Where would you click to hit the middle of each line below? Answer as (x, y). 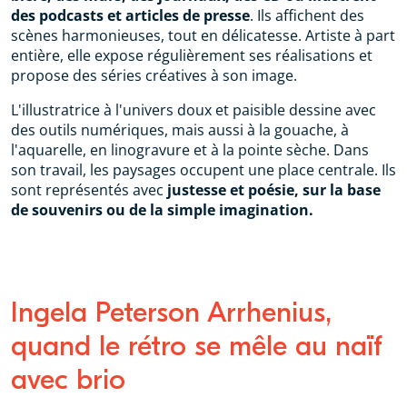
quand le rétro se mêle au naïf (197, 347)
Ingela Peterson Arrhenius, (171, 313)
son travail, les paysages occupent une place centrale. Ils (203, 170)
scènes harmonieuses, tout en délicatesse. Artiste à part (203, 36)
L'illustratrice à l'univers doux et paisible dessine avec (194, 110)
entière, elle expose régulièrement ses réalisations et (192, 56)
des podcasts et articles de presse (130, 16)
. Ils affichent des (307, 16)
